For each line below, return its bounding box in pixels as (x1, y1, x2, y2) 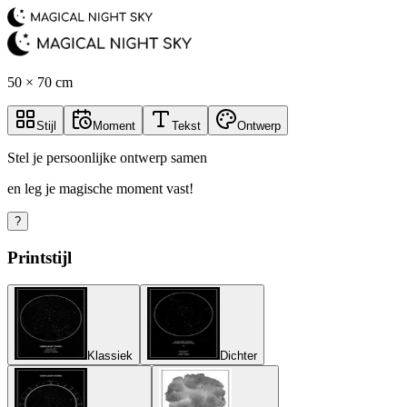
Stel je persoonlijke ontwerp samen (7, 150, 207, 165)
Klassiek (87, 349, 133, 363)
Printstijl (7, 247, 72, 267)
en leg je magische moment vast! (7, 181, 194, 196)
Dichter (220, 349, 257, 363)
